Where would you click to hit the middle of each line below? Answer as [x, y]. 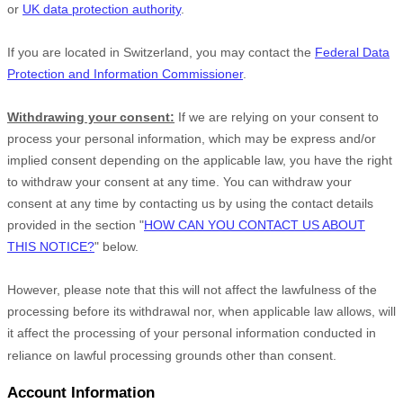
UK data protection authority [102, 9]
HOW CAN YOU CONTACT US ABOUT [255, 225]
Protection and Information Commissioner [125, 74]
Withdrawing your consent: [91, 117]
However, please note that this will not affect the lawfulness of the [192, 290]
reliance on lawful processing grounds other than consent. [172, 356]
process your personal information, [106, 139]
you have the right [339, 161]
